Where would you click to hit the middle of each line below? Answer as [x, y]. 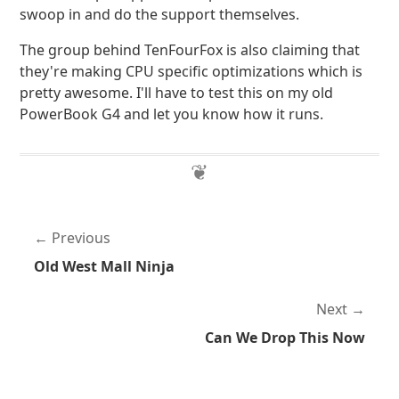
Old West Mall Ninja [105, 266]
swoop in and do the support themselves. [160, 14]
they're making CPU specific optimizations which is [191, 71]
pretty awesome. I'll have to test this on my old [177, 93]
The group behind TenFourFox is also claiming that [190, 50]
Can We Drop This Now [285, 338]
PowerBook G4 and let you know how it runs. [172, 114]
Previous [81, 238]
